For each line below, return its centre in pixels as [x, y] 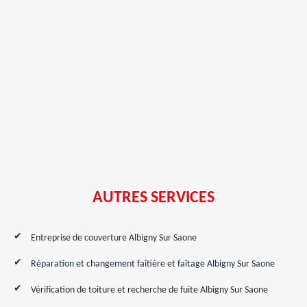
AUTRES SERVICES [153, 198]
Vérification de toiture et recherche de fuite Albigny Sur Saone [149, 290]
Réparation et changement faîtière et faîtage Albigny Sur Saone [153, 264]
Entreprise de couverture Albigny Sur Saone [114, 238]
